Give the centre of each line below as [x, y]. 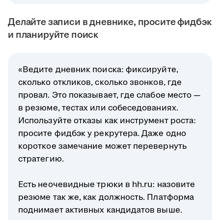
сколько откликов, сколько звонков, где [100, 83]
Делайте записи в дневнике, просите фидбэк [110, 22]
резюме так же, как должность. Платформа [106, 198]
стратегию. [41, 159]
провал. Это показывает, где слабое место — [110, 96]
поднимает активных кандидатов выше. [100, 210]
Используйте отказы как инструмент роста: [107, 121]
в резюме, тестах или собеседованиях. [98, 108]
